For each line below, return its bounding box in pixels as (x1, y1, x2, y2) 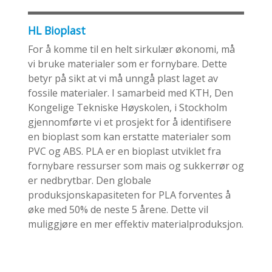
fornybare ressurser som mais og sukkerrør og (28, 158, 244, 172)
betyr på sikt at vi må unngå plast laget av (28, 71, 218, 85)
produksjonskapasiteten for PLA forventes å (28, 188, 231, 202)
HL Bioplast (28, 22, 86, 38)
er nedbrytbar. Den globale (28, 173, 151, 187)
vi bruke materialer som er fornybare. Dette (28, 56, 227, 70)
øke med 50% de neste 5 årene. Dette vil (28, 202, 208, 216)
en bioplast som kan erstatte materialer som (28, 129, 231, 143)
